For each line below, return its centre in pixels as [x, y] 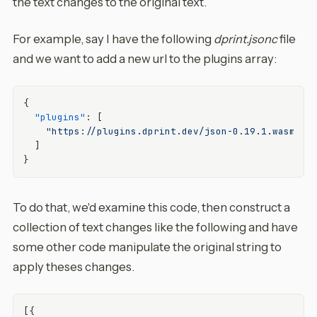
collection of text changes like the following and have [155, 227]
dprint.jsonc [246, 39]
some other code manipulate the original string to [147, 247]
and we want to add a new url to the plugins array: [145, 59]
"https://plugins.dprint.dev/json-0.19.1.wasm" [173, 131]
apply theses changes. [74, 267]
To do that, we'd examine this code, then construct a [151, 207]
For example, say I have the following [113, 39]
